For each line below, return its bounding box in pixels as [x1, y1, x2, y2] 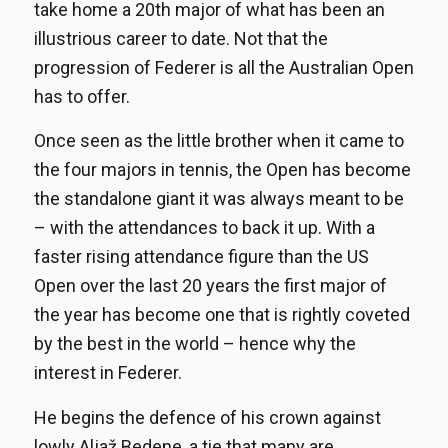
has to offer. [33, 86, 130, 108]
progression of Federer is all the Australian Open [33, 57, 414, 79]
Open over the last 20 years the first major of [33, 275, 387, 297]
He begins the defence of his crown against [33, 406, 381, 428]
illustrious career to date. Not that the [33, 28, 328, 50]
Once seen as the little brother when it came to [33, 130, 404, 152]
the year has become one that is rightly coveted [33, 304, 410, 326]
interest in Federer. [33, 362, 182, 384]
